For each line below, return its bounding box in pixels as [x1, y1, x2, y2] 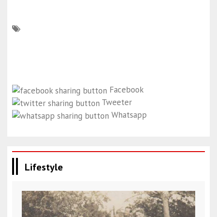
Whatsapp [111, 109, 147, 120]
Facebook [109, 84, 144, 95]
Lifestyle [25, 160, 63, 173]
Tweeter [102, 97, 132, 108]
